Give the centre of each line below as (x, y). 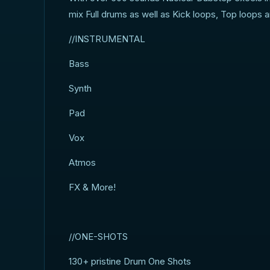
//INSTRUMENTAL (107, 39)
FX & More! (93, 187)
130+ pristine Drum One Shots (130, 261)
